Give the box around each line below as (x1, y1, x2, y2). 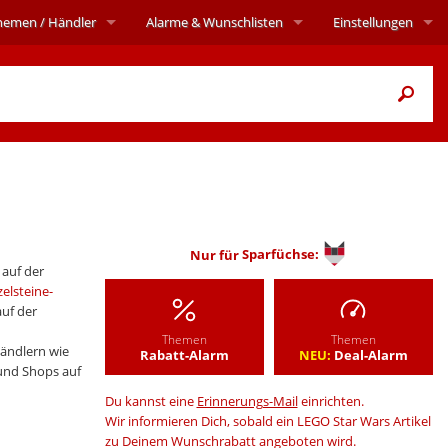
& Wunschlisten (188, 13, 283, 31)
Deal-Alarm (330, 345, 408, 364)
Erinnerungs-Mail (196, 391, 298, 410)
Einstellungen (333, 13, 413, 31)
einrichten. (297, 391, 364, 410)
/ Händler (37, 13, 96, 31)
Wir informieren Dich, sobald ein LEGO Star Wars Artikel (104, 411, 431, 430)
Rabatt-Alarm (139, 345, 229, 364)
